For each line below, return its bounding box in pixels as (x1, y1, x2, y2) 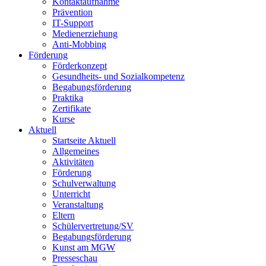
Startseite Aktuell (52, 135, 116, 145)
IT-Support (52, 18, 93, 28)
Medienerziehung (52, 28, 118, 39)
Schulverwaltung (52, 178, 116, 188)
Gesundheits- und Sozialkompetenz (52, 71, 185, 81)
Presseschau (52, 253, 97, 263)
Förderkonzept (52, 61, 107, 71)
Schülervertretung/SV (52, 221, 134, 231)
